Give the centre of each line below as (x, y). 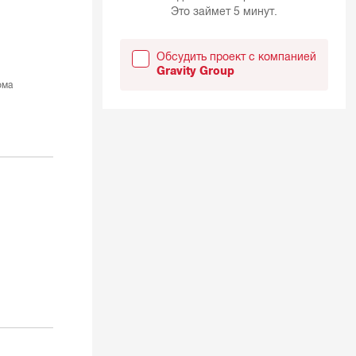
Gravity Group (195, 72)
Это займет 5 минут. (224, 11)
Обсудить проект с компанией (236, 57)
